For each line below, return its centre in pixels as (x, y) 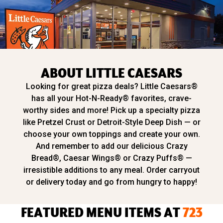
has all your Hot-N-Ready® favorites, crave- (111, 98)
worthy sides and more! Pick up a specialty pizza (111, 110)
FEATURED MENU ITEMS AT (102, 212)
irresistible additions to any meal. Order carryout (111, 170)
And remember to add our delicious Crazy (111, 146)
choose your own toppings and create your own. (111, 134)
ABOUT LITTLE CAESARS (111, 72)
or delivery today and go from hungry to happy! (111, 182)
